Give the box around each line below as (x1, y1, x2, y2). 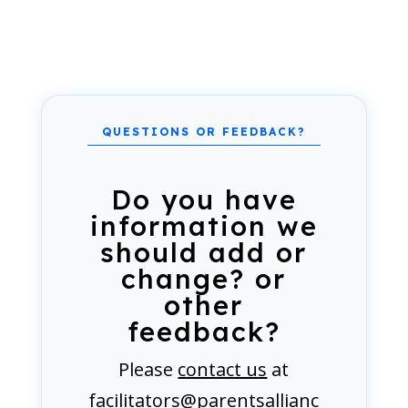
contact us (178, 357, 268, 382)
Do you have (110, 183, 297, 216)
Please (118, 357, 178, 382)
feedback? (127, 315, 280, 348)
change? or (121, 262, 287, 295)
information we (89, 209, 318, 242)
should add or (100, 236, 308, 269)
